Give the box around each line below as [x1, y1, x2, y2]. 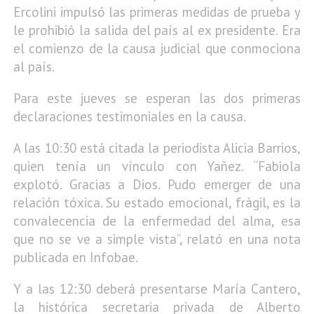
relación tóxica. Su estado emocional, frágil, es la [13, 194, 301, 212]
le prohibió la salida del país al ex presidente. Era [13, 22, 301, 39]
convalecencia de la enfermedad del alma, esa [13, 212, 301, 230]
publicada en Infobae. [13, 249, 138, 266]
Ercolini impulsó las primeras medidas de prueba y [13, 4, 301, 21]
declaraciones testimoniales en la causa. [13, 108, 246, 125]
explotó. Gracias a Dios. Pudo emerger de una [13, 176, 301, 193]
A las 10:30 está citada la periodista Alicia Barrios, [13, 139, 301, 157]
